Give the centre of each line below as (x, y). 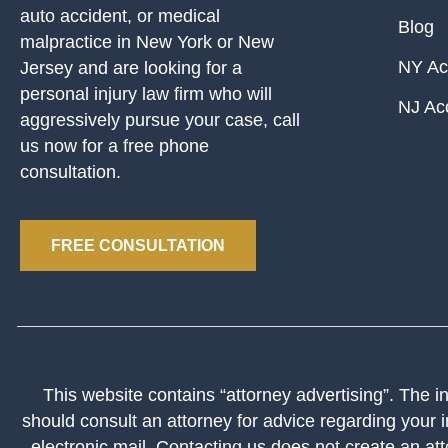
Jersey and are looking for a (131, 67)
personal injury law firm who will (146, 93)
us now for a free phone (114, 145)
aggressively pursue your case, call (160, 119)
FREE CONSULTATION (138, 245)
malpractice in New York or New (147, 41)
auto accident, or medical (120, 15)
